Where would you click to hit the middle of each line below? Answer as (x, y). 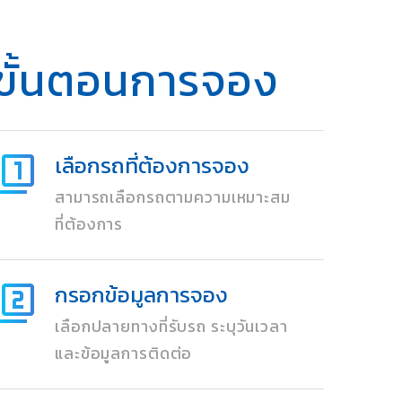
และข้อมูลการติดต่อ (124, 354)
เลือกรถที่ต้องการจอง (153, 166)
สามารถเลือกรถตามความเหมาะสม (173, 197)
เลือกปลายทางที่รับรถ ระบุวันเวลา (171, 327)
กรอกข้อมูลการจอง (142, 295)
